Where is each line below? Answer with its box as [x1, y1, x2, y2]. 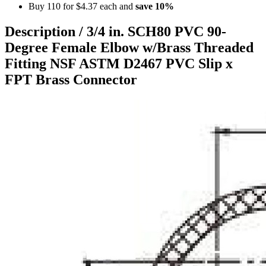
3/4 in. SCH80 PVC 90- [87, 23, 226, 39]
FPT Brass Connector [5, 71, 137, 87]
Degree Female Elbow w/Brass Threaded [5, 39, 254, 55]
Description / [5, 23, 87, 39]
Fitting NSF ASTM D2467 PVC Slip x [5, 55, 233, 71]
